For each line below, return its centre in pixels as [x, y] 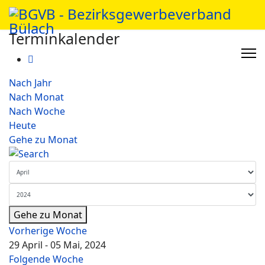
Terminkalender [64, 38]
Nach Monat [36, 97]
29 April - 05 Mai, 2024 [57, 245]
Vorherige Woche [48, 231]
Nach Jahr [30, 83]
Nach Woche [37, 111]
